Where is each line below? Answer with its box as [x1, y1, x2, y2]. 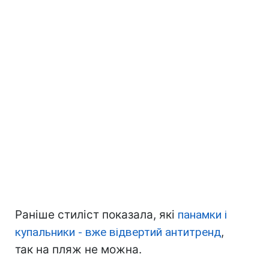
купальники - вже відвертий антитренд [15, 225, 221, 240]
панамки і [178, 208, 227, 222]
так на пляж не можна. [15, 243, 142, 257]
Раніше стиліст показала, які [15, 208, 178, 222]
